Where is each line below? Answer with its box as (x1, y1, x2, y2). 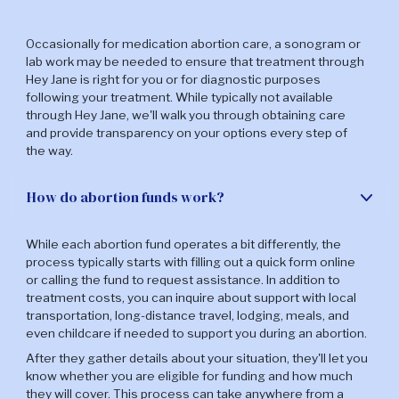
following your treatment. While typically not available (25, 90, 333, 105)
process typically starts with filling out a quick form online (25, 255, 355, 270)
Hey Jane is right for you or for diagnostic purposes (25, 72, 321, 87)
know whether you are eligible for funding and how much (25, 369, 353, 384)
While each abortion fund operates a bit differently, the (25, 237, 341, 252)
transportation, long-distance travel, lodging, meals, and (25, 308, 349, 323)
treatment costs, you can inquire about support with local (25, 290, 356, 305)
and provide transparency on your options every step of (25, 126, 347, 141)
